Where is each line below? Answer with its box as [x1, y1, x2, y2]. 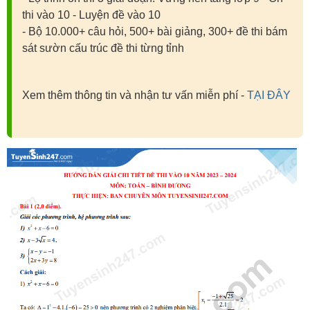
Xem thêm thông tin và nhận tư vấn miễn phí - [22, 89, 247, 101]
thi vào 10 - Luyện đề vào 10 [22, 8, 161, 21]
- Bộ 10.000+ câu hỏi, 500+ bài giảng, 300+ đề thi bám [22, 25, 287, 37]
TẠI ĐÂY [247, 89, 291, 101]
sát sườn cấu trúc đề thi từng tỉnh [22, 42, 184, 54]
